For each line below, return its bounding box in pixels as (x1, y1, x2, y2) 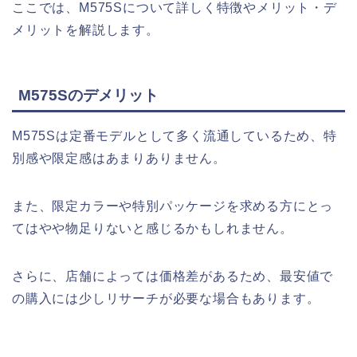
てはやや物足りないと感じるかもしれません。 (12, 221, 293, 235)
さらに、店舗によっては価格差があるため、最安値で (12, 269, 334, 283)
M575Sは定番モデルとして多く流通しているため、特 (12, 128, 337, 143)
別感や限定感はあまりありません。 (12, 151, 226, 165)
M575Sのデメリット (18, 86, 159, 104)
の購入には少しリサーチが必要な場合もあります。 (12, 291, 320, 305)
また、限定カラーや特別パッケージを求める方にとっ (12, 198, 334, 213)
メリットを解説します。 (12, 22, 159, 37)
